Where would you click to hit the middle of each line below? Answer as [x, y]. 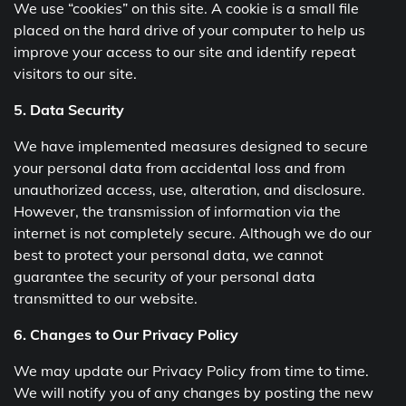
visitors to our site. [75, 73]
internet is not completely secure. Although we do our [193, 232]
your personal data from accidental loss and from [179, 167]
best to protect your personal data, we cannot [169, 254]
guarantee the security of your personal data [164, 276]
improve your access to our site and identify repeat [185, 51]
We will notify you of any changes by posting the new [193, 392]
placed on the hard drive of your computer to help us [189, 29]
